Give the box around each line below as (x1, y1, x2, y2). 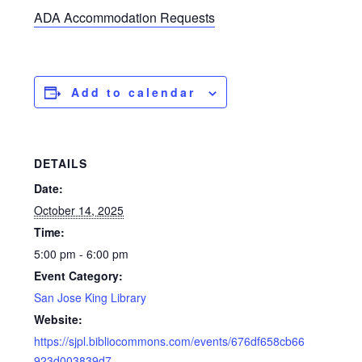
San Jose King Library (34, 289, 147, 306)
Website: (34, 311, 83, 328)
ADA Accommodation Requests (34, 8, 216, 27)
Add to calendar (71, 84, 196, 101)
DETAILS (34, 155, 88, 172)
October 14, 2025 (34, 202, 124, 219)
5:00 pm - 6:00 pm (34, 246, 129, 263)
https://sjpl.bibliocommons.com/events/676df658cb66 (34, 333, 305, 350)
